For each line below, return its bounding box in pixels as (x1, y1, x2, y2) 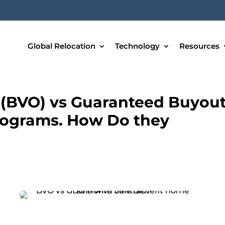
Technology (115, 41, 160, 51)
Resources (179, 41, 219, 51)
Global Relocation (27, 41, 95, 51)
